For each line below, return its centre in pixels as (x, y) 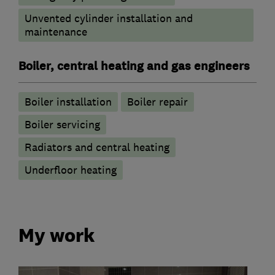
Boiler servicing (62, 124)
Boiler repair (157, 102)
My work (57, 235)
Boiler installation (68, 102)
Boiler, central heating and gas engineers (134, 66)
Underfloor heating (71, 170)
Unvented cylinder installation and (109, 18)
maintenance (56, 32)
